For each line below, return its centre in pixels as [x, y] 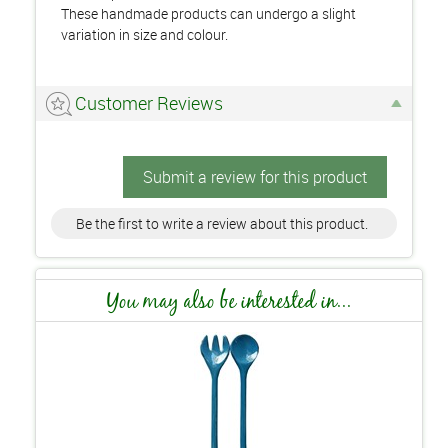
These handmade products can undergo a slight [208, 13]
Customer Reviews [149, 103]
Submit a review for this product [255, 177]
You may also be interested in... [229, 300]
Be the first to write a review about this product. [222, 223]
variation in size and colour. [144, 34]
